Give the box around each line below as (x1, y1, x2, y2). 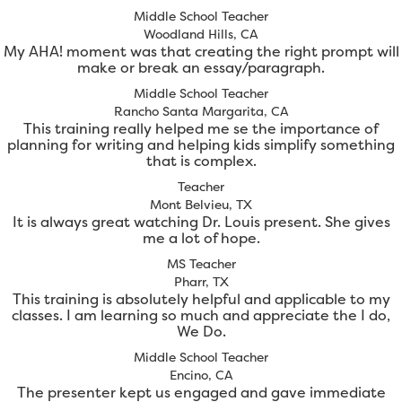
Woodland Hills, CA (144, 25, 258, 43)
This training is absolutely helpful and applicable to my (12, 289, 390, 310)
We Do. (176, 321, 226, 342)
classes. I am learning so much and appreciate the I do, (12, 305, 390, 326)
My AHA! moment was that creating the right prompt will (3, 41, 399, 62)
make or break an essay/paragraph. (77, 57, 325, 78)
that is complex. (145, 151, 257, 171)
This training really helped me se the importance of (23, 118, 379, 139)
